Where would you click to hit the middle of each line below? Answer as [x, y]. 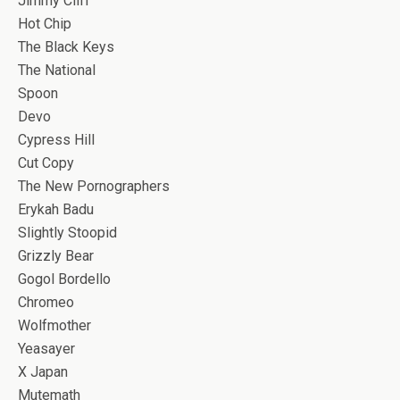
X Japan [43, 372]
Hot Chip [45, 24]
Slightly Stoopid [67, 233]
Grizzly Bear [56, 256]
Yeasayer [46, 349]
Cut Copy [46, 163]
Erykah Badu [56, 209]
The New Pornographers [94, 186]
